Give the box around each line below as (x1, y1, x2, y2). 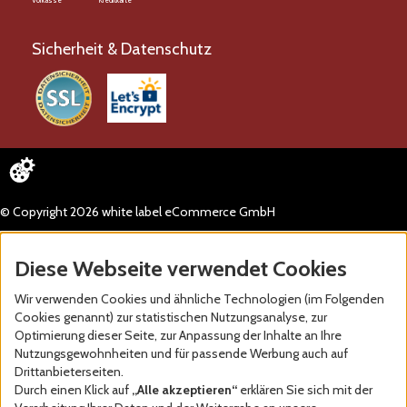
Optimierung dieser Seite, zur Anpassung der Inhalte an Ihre (15, 327, 342, 343)
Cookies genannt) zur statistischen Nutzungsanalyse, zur (15, 309, 327, 325)
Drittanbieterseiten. (15, 363, 124, 380)
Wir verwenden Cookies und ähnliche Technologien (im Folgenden (15, 291, 384, 307)
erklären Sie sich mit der (237, 382, 372, 398)
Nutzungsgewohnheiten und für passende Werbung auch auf (15, 345, 348, 362)
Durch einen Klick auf (15, 382, 132, 398)
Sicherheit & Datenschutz (32, 39, 212, 59)
